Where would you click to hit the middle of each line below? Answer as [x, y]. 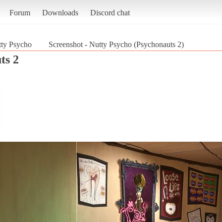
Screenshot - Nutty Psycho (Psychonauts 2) [116, 44]
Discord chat [110, 12]
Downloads [60, 12]
